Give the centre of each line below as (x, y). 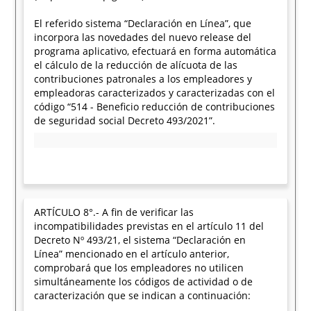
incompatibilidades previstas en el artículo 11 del (149, 226)
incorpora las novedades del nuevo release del (143, 37)
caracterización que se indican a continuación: (143, 295)
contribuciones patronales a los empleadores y (143, 79)
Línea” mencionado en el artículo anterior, (132, 254)
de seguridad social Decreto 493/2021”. (125, 120)
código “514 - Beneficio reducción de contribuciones (155, 107)
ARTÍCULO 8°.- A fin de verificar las (114, 212)
